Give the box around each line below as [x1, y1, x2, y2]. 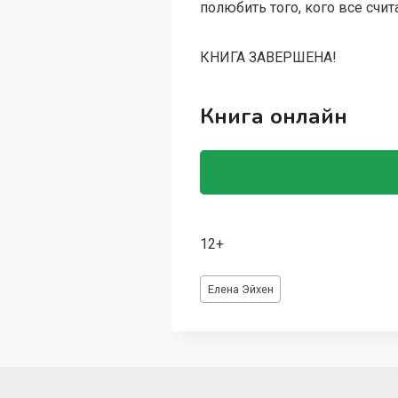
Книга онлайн [200, 102, 348, 131]
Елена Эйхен [207, 282, 274, 296]
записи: [200, 292, 249, 310]
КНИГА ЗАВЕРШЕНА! [200, 49, 338, 67]
